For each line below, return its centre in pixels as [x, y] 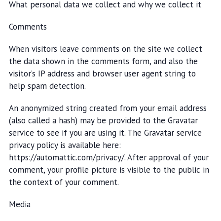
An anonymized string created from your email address [108, 108]
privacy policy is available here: [65, 145]
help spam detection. [47, 86]
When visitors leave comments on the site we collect [105, 49]
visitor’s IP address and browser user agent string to [102, 74]
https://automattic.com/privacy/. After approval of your [109, 157]
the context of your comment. [64, 182]
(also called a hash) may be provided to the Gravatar [103, 120]
